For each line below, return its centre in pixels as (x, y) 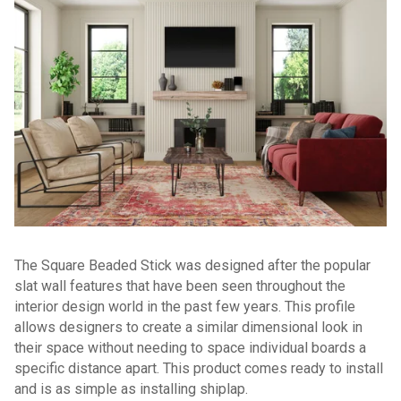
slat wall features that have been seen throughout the (180, 286)
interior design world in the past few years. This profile (185, 306)
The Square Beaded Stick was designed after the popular (192, 265)
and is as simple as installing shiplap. (131, 388)
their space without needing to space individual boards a (190, 347)
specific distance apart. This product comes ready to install (199, 368)
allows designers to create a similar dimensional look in (188, 327)
